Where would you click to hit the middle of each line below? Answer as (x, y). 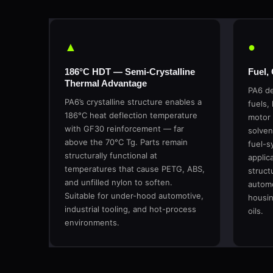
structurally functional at (111, 155)
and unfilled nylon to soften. (119, 182)
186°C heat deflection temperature (131, 115)
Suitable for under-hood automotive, (134, 196)
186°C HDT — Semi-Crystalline (130, 72)
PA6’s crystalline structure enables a (133, 102)
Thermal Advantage (106, 83)
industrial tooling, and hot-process (130, 209)
